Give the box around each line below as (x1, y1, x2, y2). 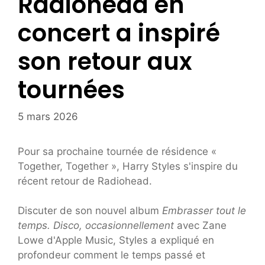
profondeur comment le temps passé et (18, 249, 205, 261)
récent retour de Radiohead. (18, 174, 152, 187)
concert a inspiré (18, 17, 220, 50)
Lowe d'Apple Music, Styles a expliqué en (18, 234, 214, 247)
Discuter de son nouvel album (18, 205, 162, 217)
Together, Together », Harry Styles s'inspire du (18, 160, 238, 172)
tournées (18, 73, 125, 107)
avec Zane (174, 219, 227, 232)
